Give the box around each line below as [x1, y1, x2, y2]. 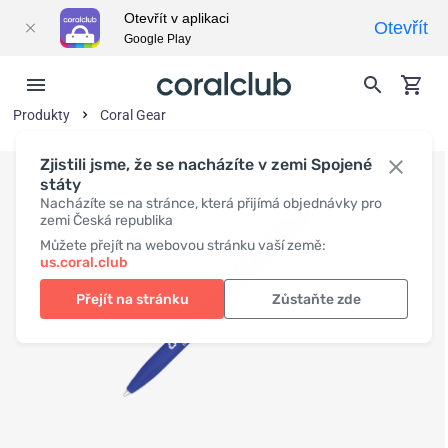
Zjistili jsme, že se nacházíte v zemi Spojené [40, 155, 372, 174]
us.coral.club [40, 254, 128, 271]
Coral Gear [100, 107, 167, 123]
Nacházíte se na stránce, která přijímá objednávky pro [40, 195, 382, 212]
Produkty [13, 107, 71, 123]
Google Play [124, 32, 191, 46]
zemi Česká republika [40, 212, 173, 229]
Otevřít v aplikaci [124, 10, 229, 26]
